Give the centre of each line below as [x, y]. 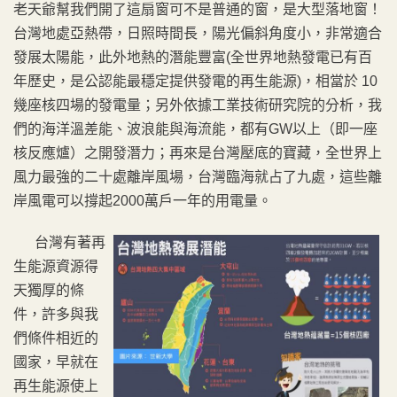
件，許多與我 [56, 314]
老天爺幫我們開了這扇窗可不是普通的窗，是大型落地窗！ [198, 9]
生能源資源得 [56, 266]
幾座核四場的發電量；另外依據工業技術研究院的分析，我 [198, 105]
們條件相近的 [56, 338]
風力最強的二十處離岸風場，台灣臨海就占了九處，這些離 [198, 177]
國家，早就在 [56, 362]
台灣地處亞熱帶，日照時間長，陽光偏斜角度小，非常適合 [198, 33]
